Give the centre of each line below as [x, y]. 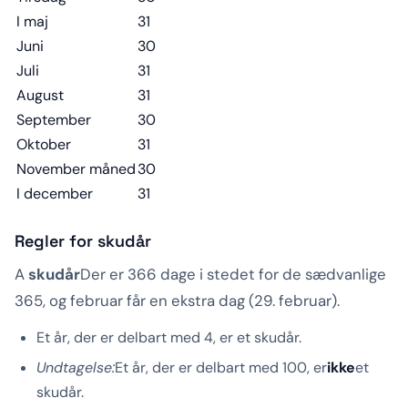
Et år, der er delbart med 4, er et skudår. [169, 338]
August [40, 96]
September [54, 120]
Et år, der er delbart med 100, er [221, 368]
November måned [76, 169]
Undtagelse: [76, 368]
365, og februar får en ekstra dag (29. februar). [177, 301]
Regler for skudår [83, 241]
